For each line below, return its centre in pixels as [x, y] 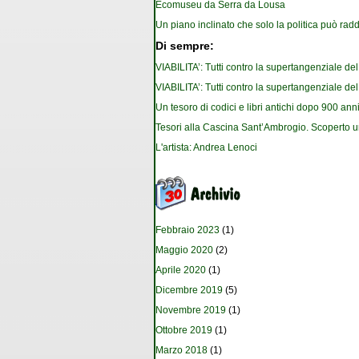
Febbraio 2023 [188, 230]
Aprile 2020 [181, 270]
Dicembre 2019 [189, 290]
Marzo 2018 [182, 351]
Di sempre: [185, 46]
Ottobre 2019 [184, 331]
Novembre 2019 [191, 311]
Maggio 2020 [184, 250]
